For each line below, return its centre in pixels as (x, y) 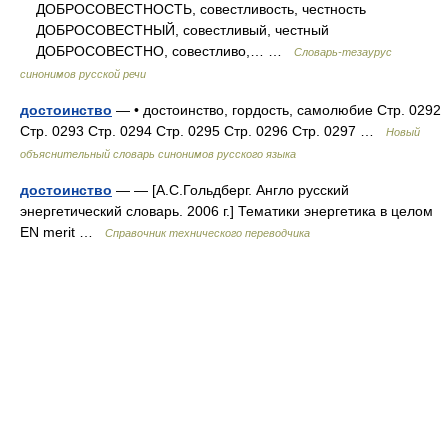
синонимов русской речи (83, 74)
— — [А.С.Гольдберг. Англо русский (230, 190)
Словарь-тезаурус (343, 52)
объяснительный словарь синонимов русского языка (158, 154)
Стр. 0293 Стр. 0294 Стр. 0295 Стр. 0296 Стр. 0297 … (203, 131)
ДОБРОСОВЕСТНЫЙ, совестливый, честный (174, 30)
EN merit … (62, 232)
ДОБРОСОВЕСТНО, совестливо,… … (157, 51)
